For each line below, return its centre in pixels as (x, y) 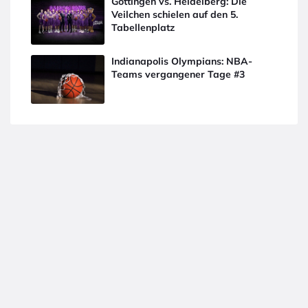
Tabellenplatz (143, 28)
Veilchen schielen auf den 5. (175, 15)
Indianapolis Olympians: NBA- (182, 61)
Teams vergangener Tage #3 (178, 74)
